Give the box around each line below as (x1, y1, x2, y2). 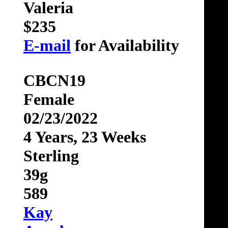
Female (23, 90, 74, 109)
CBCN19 (23, 71, 85, 90)
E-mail (23, 36, 71, 55)
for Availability (71, 36, 179, 55)
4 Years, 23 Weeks (23, 128, 146, 147)
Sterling (23, 147, 79, 165)
